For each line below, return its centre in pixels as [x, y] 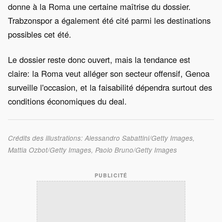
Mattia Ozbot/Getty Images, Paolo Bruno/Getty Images [92, 150]
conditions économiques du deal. [67, 101]
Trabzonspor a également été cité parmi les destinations [109, 20]
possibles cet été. [40, 34]
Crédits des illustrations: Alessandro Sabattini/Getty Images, [101, 138]
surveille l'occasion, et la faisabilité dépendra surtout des [110, 87]
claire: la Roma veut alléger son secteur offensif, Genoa [109, 74]
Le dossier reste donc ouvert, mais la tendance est [99, 60]
